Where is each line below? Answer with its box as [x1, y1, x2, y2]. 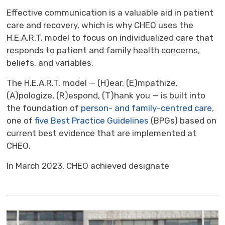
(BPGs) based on [149, 116, 217, 126]
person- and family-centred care [81, 103, 212, 114]
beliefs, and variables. [7, 58, 94, 68]
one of [7, 116, 35, 126]
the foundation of [7, 103, 81, 114]
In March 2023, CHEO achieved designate [7, 161, 170, 171]
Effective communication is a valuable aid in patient [7, 8, 214, 18]
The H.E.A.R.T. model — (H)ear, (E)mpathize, [7, 78, 178, 88]
